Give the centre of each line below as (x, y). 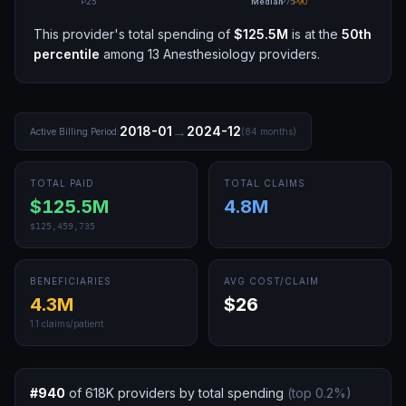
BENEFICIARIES (71, 281)
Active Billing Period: (75, 131)
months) (277, 131)
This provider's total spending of (134, 34)
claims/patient (71, 324)
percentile (67, 54)
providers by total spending (199, 393)
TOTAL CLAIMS (265, 183)
